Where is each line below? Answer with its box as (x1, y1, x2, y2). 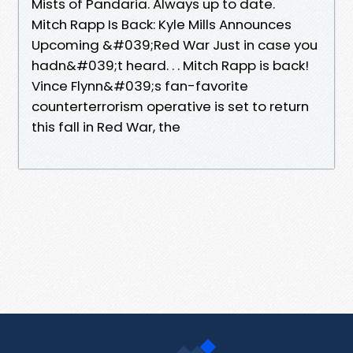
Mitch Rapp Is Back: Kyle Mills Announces (32, 14, 292, 34)
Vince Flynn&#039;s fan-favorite (32, 76, 248, 95)
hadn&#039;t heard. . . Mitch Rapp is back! (32, 55, 309, 75)
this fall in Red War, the (32, 117, 184, 136)
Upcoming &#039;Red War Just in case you (32, 35, 318, 54)
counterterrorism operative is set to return (32, 96, 309, 116)
